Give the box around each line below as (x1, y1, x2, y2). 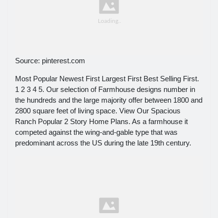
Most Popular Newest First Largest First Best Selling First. (15, 74, 199, 83)
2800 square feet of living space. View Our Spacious (15, 107, 181, 115)
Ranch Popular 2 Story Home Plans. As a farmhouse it (15, 117, 188, 126)
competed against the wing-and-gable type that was (15, 128, 178, 137)
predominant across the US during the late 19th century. (15, 139, 191, 147)
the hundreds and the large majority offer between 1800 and (15, 96, 202, 105)
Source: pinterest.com (15, 56, 85, 65)
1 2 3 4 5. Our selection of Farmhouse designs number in (15, 85, 195, 94)
